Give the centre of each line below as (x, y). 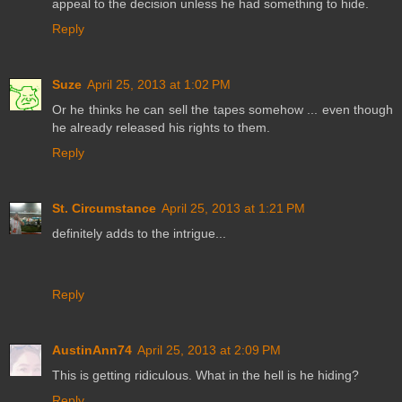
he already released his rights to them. (161, 128)
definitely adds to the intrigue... (139, 234)
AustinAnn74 (92, 350)
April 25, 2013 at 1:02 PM (159, 85)
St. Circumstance (104, 209)
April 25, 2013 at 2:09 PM (209, 350)
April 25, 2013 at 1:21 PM (233, 209)
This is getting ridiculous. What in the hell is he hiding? (205, 376)
